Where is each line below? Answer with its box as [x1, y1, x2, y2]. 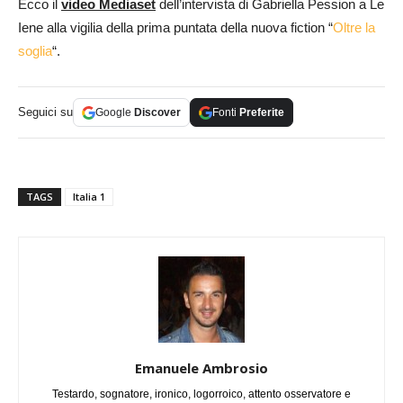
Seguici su [18, 105, 73, 120]
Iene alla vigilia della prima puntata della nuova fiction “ [18, 20, 333, 36]
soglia [18, 43, 52, 59]
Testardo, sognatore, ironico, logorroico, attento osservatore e [52, 388, 351, 401]
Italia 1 [73, 190, 105, 204]
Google [95, 106, 134, 120]
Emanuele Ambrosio [135, 359, 268, 378]
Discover [134, 106, 181, 120]
